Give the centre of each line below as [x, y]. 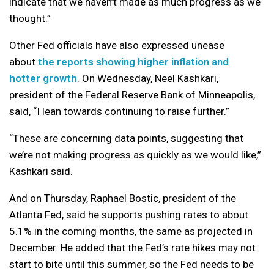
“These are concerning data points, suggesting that [126, 138]
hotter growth [43, 78]
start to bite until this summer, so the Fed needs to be [131, 264]
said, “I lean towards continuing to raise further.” [119, 111]
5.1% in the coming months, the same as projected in [131, 231]
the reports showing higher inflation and [133, 61]
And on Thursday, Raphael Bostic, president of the [123, 198]
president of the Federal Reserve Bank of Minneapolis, [132, 94]
